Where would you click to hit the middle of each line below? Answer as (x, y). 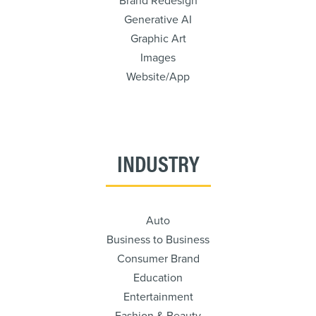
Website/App (158, 77)
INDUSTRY (158, 163)
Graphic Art (158, 39)
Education (158, 278)
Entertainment (158, 297)
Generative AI (158, 20)
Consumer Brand (158, 259)
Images (158, 58)
